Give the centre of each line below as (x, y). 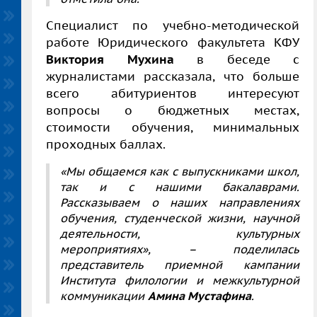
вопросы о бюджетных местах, (173, 110)
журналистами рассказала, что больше (173, 76)
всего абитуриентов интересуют (173, 93)
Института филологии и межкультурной (180, 280)
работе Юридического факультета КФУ (173, 42)
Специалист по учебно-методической (173, 25)
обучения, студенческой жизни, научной (180, 218)
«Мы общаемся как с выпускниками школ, (180, 171)
